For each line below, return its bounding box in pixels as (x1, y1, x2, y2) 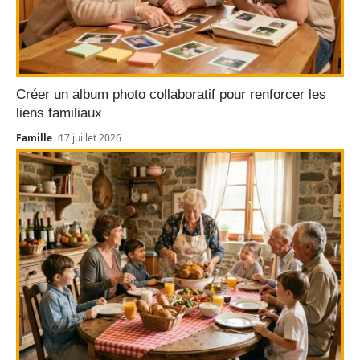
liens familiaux (16, 104, 102, 121)
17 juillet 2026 (59, 130, 122, 145)
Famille (16, 130, 52, 145)
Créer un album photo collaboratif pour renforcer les (16, 86, 326, 102)
